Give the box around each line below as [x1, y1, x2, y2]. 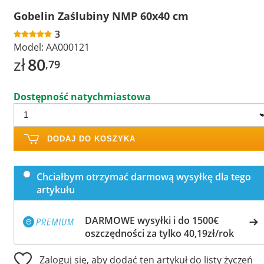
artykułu [37, 183, 75, 196]
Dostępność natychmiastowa [14, 90, 151, 103]
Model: [14, 40, 44, 54]
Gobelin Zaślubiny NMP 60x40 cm [14, 8, 189, 23]
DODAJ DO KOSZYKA [47, 134, 136, 143]
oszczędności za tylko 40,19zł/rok [85, 226, 234, 240]
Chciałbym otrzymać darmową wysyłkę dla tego [37, 170, 251, 183]
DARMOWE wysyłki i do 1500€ [85, 213, 219, 227]
